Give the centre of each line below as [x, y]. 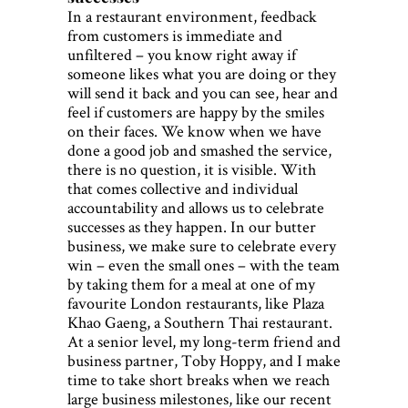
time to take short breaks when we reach [199, 380]
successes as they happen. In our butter [192, 227]
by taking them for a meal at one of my [191, 284]
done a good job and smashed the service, [199, 150]
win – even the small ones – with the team [204, 265]
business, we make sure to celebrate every [202, 246]
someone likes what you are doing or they [202, 74]
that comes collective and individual [183, 189]
